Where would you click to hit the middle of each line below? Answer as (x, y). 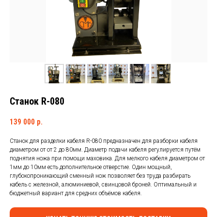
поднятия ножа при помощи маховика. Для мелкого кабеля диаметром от (107, 158)
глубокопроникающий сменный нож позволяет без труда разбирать (100, 176)
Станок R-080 (37, 101)
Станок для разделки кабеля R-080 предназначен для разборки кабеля (104, 141)
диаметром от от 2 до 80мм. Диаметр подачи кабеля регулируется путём (105, 150)
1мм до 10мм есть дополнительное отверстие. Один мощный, (91, 167)
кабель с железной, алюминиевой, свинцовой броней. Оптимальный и (103, 185)
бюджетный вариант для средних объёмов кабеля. (76, 193)
